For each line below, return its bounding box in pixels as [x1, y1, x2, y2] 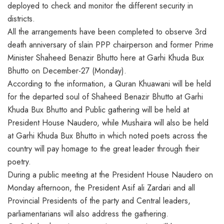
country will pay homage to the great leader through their [7, 142, 199, 154]
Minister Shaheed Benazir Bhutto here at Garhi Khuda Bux [7, 51, 204, 63]
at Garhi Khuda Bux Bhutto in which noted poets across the [7, 129, 207, 141]
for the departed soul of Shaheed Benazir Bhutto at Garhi [7, 90, 203, 102]
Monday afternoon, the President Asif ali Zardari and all [7, 181, 195, 193]
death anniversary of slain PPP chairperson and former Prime [7, 38, 213, 50]
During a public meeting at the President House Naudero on [7, 168, 213, 180]
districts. [7, 12, 35, 24]
